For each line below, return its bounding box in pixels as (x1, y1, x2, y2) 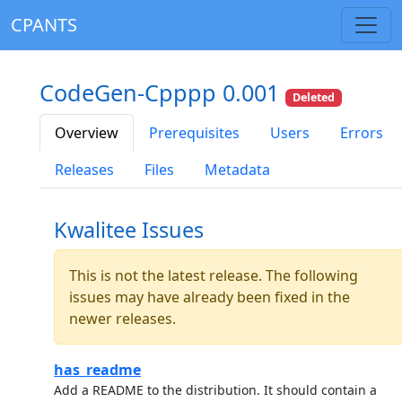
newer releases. (69, 309, 176, 329)
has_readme (54, 360, 141, 380)
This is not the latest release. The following (69, 266, 358, 286)
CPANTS (11, 13, 77, 37)
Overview (55, 123, 118, 144)
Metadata (205, 160, 270, 180)
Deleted (293, 90, 336, 105)
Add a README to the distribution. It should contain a (54, 381, 377, 399)
